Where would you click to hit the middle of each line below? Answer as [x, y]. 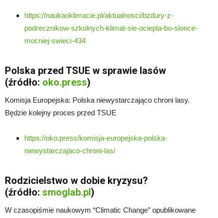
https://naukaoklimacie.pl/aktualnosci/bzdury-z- [99, 15]
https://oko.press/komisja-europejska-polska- [96, 138]
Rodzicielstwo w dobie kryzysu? [76, 180]
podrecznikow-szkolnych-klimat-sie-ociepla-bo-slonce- [111, 28]
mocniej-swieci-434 [55, 40]
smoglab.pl [67, 192]
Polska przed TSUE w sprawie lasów [85, 70]
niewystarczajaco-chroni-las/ [70, 150]
